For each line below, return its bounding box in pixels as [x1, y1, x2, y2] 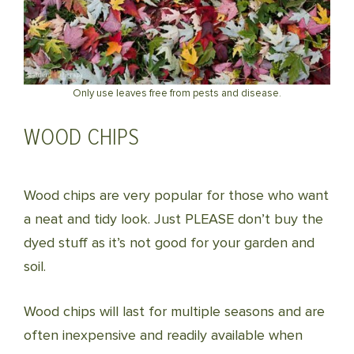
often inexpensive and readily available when [24, 326, 303, 344]
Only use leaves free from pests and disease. [73, 87, 281, 100]
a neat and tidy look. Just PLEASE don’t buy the [24, 210, 323, 228]
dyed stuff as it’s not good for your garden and [24, 234, 314, 251]
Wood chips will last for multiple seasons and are [24, 303, 325, 320]
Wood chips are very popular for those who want [24, 186, 329, 204]
